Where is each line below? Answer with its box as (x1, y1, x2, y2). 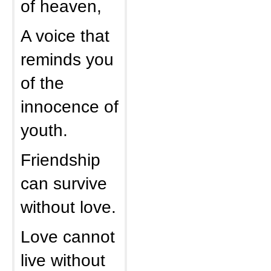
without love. (21, 197, 116, 217)
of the (21, 73, 64, 93)
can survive (21, 174, 107, 193)
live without (21, 250, 105, 270)
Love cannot (21, 227, 115, 246)
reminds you (21, 50, 114, 69)
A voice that (21, 26, 109, 45)
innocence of (21, 97, 119, 116)
